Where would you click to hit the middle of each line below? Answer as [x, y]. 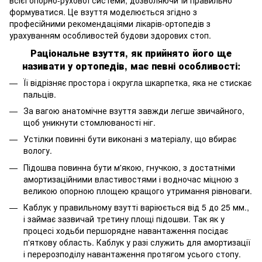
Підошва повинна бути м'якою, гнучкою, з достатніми [129, 167]
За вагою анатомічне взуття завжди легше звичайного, [134, 110]
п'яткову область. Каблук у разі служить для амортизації [137, 242]
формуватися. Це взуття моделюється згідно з [103, 11]
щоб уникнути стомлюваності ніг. [89, 122]
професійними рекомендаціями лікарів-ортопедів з [110, 23]
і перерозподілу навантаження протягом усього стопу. [132, 254]
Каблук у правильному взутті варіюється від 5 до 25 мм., [136, 207]
